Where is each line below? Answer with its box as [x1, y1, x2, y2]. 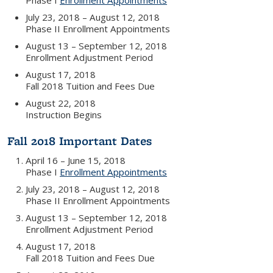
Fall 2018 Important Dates [7, 132, 152, 149]
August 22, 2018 [26, 97, 96, 109]
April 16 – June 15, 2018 [26, 154, 126, 166]
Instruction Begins [26, 108, 102, 121]
